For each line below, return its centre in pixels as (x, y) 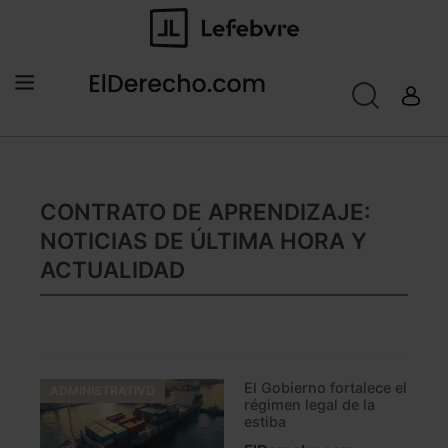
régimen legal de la (309, 405)
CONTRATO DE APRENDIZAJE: (205, 212)
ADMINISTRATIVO (102, 391)
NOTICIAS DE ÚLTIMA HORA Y (203, 241)
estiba (265, 422)
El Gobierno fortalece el (325, 388)
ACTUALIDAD (112, 270)
